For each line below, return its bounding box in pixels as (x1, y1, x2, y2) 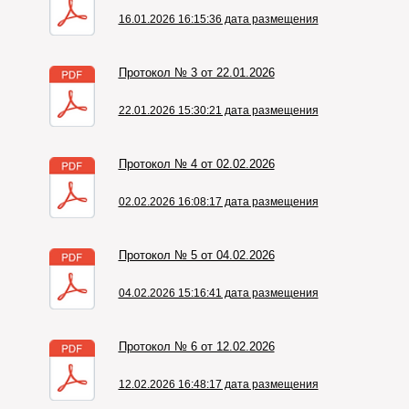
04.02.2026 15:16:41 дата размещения (118, 287, 319, 299)
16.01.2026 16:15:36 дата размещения (118, 13, 319, 26)
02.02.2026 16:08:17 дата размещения (118, 195, 319, 208)
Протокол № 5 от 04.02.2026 (118, 248, 275, 262)
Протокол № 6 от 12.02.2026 (118, 340, 275, 353)
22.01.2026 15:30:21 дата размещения (118, 104, 319, 117)
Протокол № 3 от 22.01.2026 (118, 66, 275, 79)
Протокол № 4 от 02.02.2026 (118, 157, 275, 171)
